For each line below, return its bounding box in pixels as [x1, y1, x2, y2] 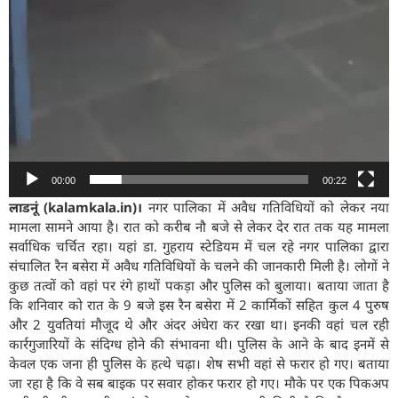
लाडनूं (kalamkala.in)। [9, 197, 143, 216]
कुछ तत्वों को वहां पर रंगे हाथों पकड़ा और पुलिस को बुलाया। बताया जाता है [9, 275, 389, 294]
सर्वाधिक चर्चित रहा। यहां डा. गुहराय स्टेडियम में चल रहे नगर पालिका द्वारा [9, 236, 389, 255]
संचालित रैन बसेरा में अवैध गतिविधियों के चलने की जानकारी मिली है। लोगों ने [9, 256, 389, 275]
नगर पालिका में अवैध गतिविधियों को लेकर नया [142, 197, 390, 216]
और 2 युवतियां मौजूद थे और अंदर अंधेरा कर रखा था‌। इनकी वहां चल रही [9, 314, 389, 333]
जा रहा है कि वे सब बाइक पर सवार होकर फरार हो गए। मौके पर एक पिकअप [9, 373, 389, 392]
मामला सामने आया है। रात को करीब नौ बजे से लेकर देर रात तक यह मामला [9, 217, 389, 235]
